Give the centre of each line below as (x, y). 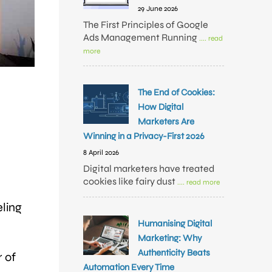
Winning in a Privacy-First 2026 (144, 136)
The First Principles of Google (146, 25)
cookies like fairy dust (130, 181)
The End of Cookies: (176, 92)
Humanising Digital (175, 223)
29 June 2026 (158, 8)
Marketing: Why (170, 238)
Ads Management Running (141, 37)
